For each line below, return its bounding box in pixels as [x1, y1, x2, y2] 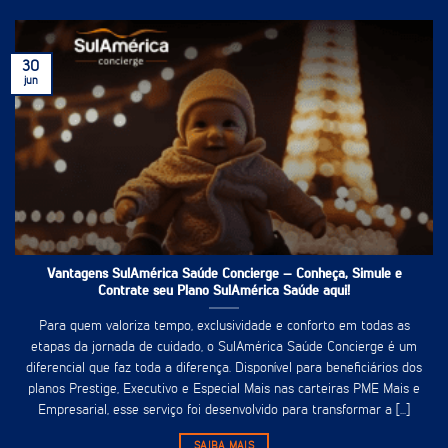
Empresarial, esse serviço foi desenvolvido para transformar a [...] [38, 402, 410, 417]
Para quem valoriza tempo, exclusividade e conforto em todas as [38, 318, 410, 333]
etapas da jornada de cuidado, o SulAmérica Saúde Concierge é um [31, 339, 417, 354]
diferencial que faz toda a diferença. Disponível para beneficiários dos [26, 360, 422, 375]
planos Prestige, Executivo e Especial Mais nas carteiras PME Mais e [28, 381, 420, 396]
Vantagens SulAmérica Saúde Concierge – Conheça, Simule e [46, 267, 402, 282]
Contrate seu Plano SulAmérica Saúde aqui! [98, 284, 350, 299]
